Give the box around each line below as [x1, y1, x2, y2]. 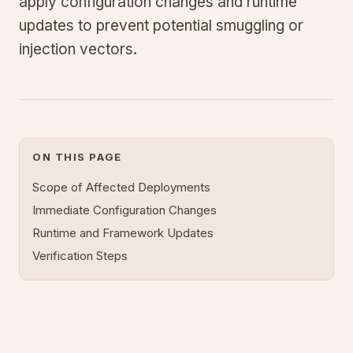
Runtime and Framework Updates [32, 225, 214, 240]
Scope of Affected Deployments [32, 180, 210, 195]
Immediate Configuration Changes [32, 203, 217, 217]
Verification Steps [32, 248, 128, 263]
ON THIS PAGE [32, 150, 122, 163]
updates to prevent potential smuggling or [19, 17, 303, 35]
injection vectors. [19, 40, 137, 58]
